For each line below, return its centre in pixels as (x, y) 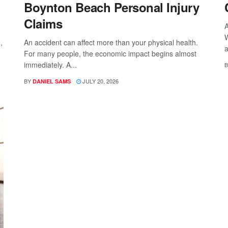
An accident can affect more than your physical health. (111, 42)
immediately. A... (51, 64)
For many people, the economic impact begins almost (110, 53)
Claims (43, 23)
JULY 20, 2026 (100, 81)
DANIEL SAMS (52, 81)
